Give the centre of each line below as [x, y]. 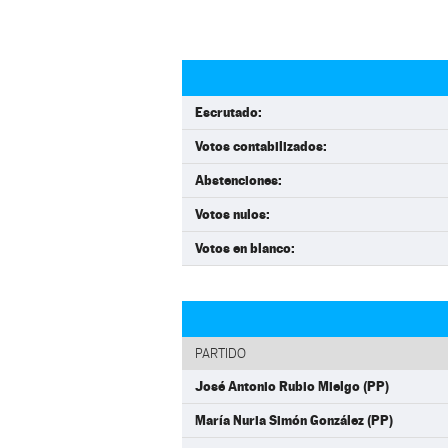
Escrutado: [228, 112]
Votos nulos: [232, 214]
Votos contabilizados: [261, 146]
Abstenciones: [238, 180]
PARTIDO [220, 353]
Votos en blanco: [245, 248]
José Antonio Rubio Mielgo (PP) [292, 386]
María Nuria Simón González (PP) [294, 420]
